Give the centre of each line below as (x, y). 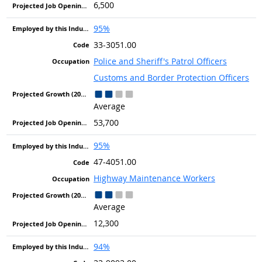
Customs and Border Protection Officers (171, 77)
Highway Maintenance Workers (154, 178)
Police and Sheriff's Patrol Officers (160, 61)
